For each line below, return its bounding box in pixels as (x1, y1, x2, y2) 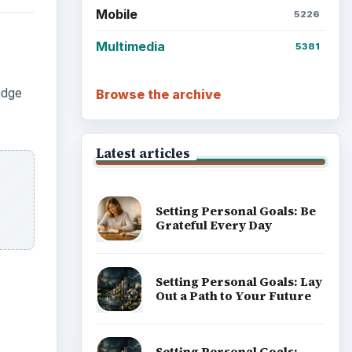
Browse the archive (95, 86, 221, 103)
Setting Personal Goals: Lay (155, 273, 322, 290)
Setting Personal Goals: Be (155, 202, 316, 219)
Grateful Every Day (155, 216, 272, 233)
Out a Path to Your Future (155, 287, 311, 304)
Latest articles (95, 145, 190, 163)
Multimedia (95, 38, 165, 54)
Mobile (95, 5, 137, 22)
